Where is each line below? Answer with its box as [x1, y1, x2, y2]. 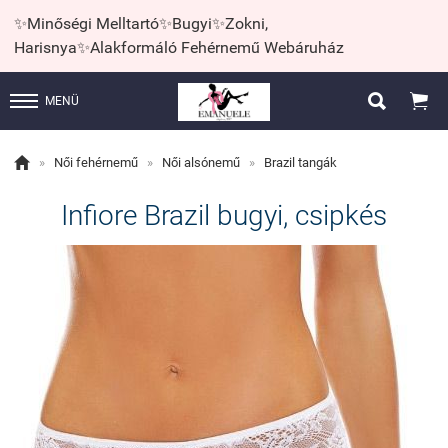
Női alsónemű [162, 155, 240, 170]
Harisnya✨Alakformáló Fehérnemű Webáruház [14, 38, 344, 57]
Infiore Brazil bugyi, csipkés [61, 199, 387, 232]
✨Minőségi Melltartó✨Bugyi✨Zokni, [14, 14, 268, 33]
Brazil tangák [264, 155, 337, 170]
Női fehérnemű [54, 155, 138, 170]
